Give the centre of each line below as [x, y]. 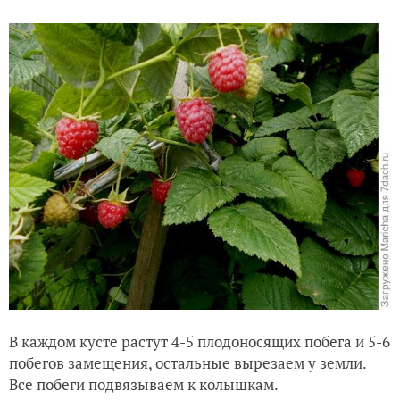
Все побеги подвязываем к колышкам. [144, 384]
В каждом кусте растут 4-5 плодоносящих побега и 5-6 [200, 341]
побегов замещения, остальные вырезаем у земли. [187, 362]
